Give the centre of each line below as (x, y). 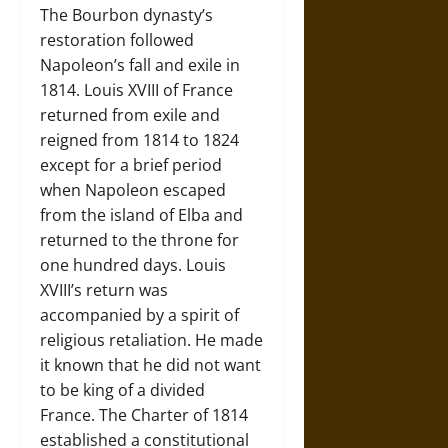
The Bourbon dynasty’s (126, 15)
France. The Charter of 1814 (144, 415)
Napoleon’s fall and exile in (140, 65)
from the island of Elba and (141, 215)
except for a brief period (131, 165)
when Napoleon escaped (133, 190)
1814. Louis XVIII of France (136, 90)
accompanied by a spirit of (139, 315)
